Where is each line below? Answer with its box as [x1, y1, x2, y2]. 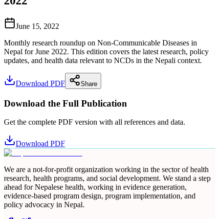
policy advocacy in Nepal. [4, 200, 85, 209]
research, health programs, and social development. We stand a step [4, 174, 211, 183]
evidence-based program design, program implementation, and [4, 192, 196, 200]
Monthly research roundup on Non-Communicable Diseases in [4, 38, 197, 47]
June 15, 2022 [16, 22, 59, 30]
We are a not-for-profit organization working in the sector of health [4, 165, 209, 174]
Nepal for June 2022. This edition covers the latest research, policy [4, 47, 209, 56]
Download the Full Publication [4, 98, 127, 109]
